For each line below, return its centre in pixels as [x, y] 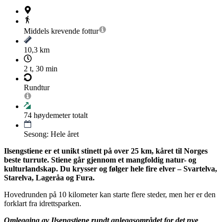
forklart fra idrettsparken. [43, 204]
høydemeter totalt [60, 115]
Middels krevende [52, 31]
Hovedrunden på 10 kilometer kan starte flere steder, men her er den [110, 195]
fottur [90, 31]
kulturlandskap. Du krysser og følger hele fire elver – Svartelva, [111, 169]
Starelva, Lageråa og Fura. [49, 178]
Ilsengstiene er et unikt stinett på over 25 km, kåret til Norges [106, 151]
